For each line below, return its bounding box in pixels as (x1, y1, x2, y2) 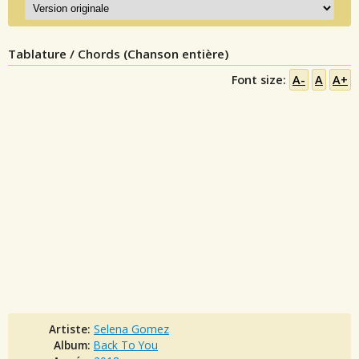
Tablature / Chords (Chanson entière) (8, 45, 228, 62)
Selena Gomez (94, 321, 169, 337)
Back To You (94, 337, 158, 353)
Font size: (232, 71, 289, 87)
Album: (54, 337, 94, 353)
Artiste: (49, 321, 94, 337)
